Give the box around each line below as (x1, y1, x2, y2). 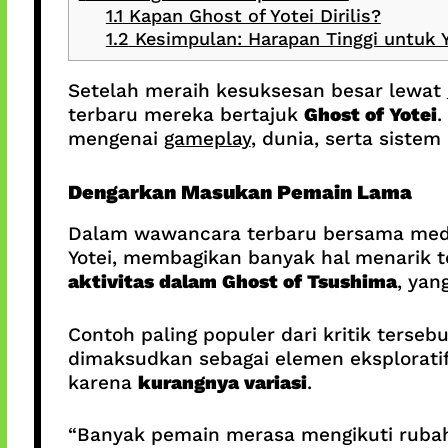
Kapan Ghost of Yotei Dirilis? (122, 4, 381, 26)
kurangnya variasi (137, 370, 307, 394)
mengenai (67, 126, 164, 150)
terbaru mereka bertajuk (67, 102, 304, 126)
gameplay (163, 126, 251, 150)
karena (67, 370, 138, 394)
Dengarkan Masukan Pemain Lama (67, 180, 412, 205)
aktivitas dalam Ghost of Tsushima (67, 270, 397, 294)
